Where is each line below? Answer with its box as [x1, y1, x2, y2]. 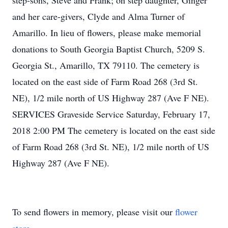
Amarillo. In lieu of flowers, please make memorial [12, 26, 201, 39]
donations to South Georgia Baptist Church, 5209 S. [12, 43, 205, 55]
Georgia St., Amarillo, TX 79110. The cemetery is [12, 59, 199, 71]
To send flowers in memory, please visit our [12, 206, 175, 218]
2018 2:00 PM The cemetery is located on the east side [12, 124, 215, 136]
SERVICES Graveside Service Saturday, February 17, [12, 108, 210, 120]
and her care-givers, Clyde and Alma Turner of [12, 10, 185, 22]
